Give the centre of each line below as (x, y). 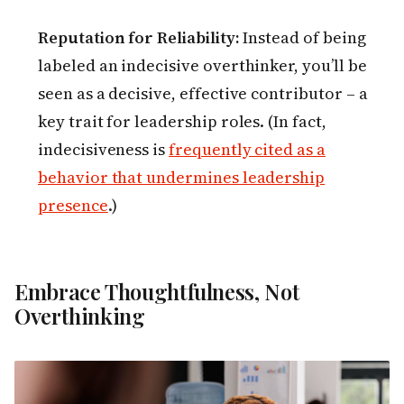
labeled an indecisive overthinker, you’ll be (202, 66)
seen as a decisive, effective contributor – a (203, 94)
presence (73, 206)
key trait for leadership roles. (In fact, (182, 122)
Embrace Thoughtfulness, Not (157, 292)
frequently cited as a (247, 150)
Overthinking (80, 316)
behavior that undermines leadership (182, 178)
